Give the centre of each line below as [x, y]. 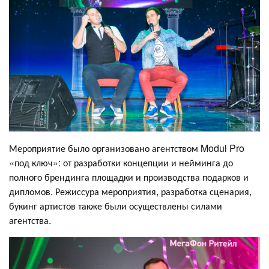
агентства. [30, 220]
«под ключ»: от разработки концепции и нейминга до [121, 162]
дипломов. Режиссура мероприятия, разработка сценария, [130, 191]
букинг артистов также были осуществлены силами [116, 205]
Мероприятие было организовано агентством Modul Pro [127, 148]
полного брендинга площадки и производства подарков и [129, 177]
